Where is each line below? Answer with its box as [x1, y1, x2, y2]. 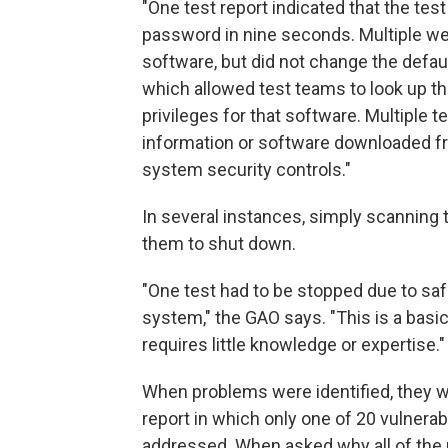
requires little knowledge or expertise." [142, 333, 445, 355]
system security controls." [142, 158, 351, 180]
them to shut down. [142, 232, 296, 254]
